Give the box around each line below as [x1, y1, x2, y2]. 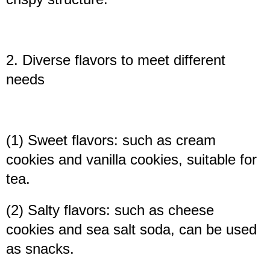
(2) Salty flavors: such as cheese [6, 202, 214, 219]
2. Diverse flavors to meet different [6, 52, 225, 69]
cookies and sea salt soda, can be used [6, 221, 257, 238]
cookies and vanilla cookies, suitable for [6, 151, 257, 168]
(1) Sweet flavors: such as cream [6, 132, 216, 149]
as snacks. [6, 240, 74, 257]
